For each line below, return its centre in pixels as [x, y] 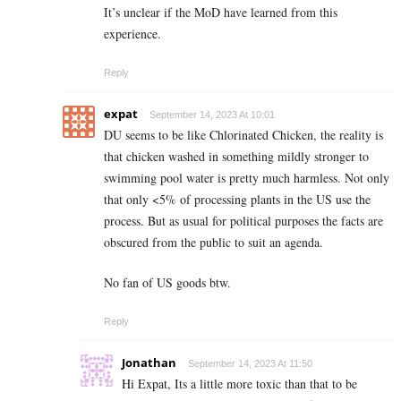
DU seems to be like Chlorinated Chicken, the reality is [243, 134]
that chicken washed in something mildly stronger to [236, 156]
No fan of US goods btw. [167, 282]
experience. [132, 33]
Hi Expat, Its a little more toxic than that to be [239, 383]
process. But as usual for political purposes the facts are [243, 220]
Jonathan [149, 362]
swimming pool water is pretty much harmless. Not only [247, 177]
